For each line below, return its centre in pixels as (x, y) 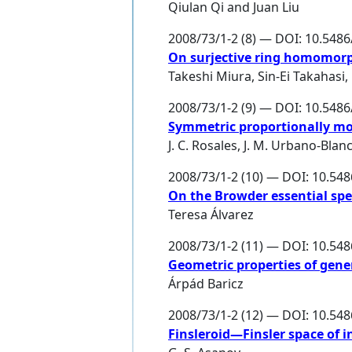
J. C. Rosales (203, 146)
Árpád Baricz (206, 284)
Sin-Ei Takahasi (301, 77)
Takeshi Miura (210, 77)
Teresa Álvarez (211, 215)
